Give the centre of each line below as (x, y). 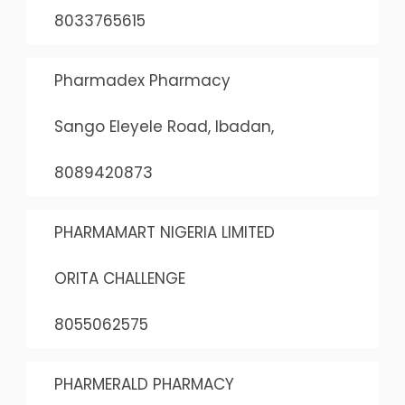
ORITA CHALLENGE (119, 278)
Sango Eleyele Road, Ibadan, (164, 127)
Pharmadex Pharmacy (142, 80)
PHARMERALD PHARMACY (144, 384)
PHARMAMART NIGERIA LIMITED (164, 232)
